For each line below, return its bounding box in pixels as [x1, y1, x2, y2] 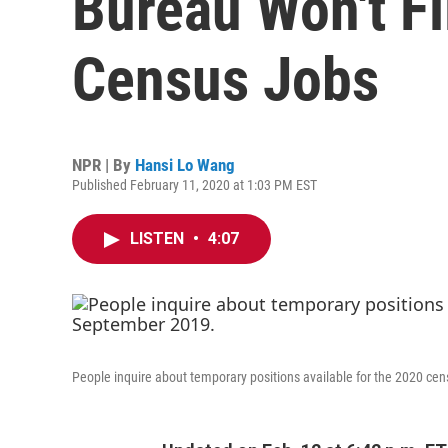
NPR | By [72, 155, 135, 175]
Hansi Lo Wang [135, 155, 235, 175]
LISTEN [130, 229, 188, 248]
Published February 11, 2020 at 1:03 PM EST [72, 177, 317, 193]
